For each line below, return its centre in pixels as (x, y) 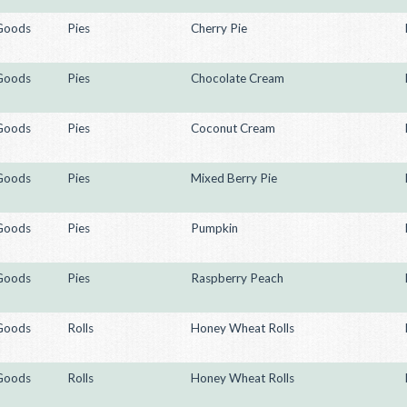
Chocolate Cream (238, 78)
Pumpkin (214, 228)
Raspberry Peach (237, 278)
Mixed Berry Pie (234, 178)
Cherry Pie (219, 28)
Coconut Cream (233, 128)
